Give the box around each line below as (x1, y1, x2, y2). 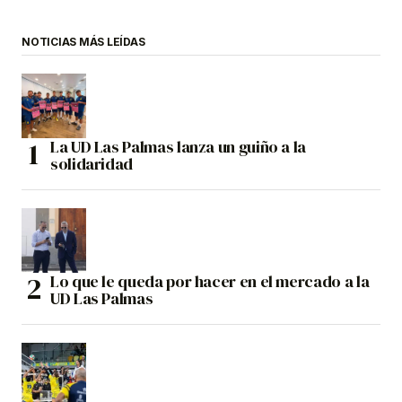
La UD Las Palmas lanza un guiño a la (50, 135, 307, 158)
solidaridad (50, 152, 134, 175)
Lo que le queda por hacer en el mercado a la (50, 269, 370, 293)
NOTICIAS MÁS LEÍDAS (22, 34, 145, 48)
